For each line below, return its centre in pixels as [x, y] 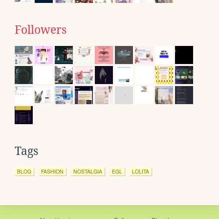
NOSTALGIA [88, 171]
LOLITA [141, 171]
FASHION [52, 171]
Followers [41, 30]
